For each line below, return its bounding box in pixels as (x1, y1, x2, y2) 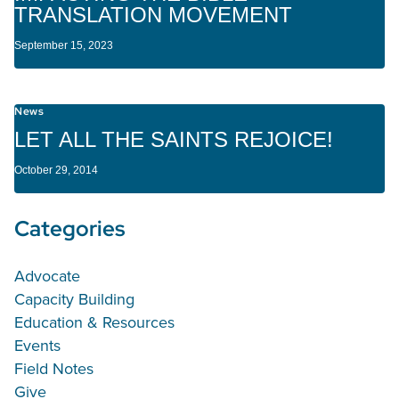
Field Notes (14, 357, 94, 380)
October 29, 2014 (14, 164, 98, 177)
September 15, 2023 (14, 39, 113, 53)
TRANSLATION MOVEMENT (14, 3, 292, 28)
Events (14, 334, 61, 357)
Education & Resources (14, 311, 175, 334)
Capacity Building (14, 288, 134, 311)
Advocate (14, 265, 80, 288)
